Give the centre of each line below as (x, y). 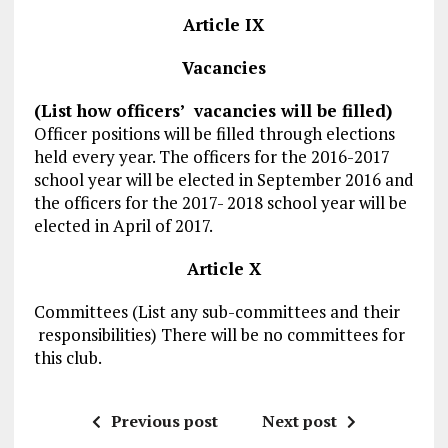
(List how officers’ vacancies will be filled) (212, 110)
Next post (299, 420)
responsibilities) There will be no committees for (219, 334)
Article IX (224, 24)
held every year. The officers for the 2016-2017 (211, 156)
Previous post (164, 420)
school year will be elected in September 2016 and (223, 179)
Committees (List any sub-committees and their (216, 311)
